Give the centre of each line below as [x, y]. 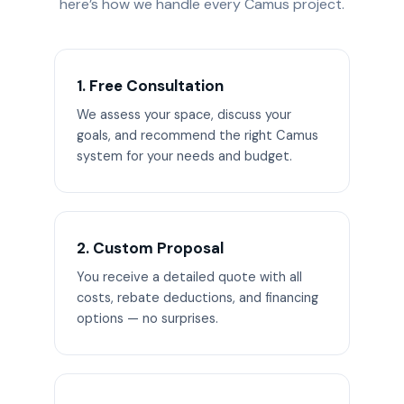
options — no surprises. [147, 318]
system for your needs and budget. [184, 156]
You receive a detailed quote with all [189, 277]
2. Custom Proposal [150, 248]
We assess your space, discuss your [184, 115]
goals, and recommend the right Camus [197, 135]
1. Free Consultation [150, 86]
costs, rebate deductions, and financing [197, 298]
